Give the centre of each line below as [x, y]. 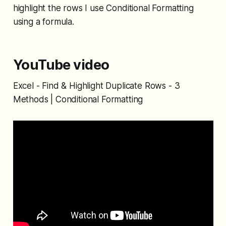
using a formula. [43, 22]
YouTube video [61, 65]
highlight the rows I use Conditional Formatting [103, 8]
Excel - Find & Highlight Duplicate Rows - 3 [96, 86]
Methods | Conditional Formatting [78, 100]
